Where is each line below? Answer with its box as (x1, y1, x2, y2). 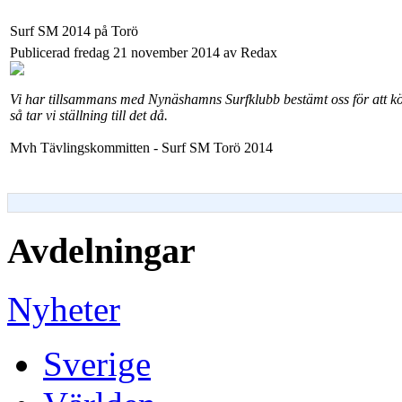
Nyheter (7, 289, 120, 328)
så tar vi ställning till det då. (10, 108, 168, 124)
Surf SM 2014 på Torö (10, 23, 138, 39)
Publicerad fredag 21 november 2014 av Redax (10, 45, 277, 61)
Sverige (43, 344, 151, 383)
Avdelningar (7, 231, 196, 272)
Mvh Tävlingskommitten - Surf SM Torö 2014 (10, 140, 273, 156)
